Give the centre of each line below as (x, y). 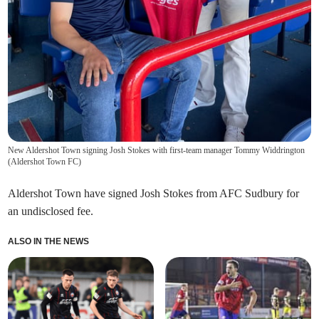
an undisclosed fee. (51, 211)
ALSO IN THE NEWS (49, 241)
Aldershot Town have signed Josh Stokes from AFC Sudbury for (154, 193)
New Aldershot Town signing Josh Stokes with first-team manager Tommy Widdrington (157, 150)
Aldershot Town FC (45, 161)
